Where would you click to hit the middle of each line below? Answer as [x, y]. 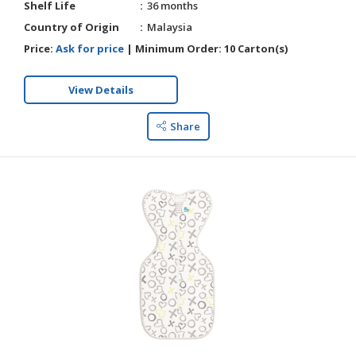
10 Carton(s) [255, 48]
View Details [101, 90]
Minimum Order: [178, 48]
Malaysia [170, 27]
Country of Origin [72, 27]
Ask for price [90, 48]
